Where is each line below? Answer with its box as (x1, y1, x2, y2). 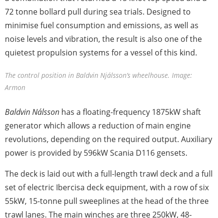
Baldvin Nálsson (5, 107, 59, 118)
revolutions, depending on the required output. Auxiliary (5, 134, 212, 145)
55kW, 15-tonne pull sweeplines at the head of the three (5, 196, 209, 207)
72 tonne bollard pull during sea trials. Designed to (5, 6, 191, 18)
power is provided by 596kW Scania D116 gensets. (5, 147, 187, 159)
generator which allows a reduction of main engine (5, 120, 191, 131)
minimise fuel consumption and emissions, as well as (5, 20, 199, 31)
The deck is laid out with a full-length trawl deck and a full (5, 168, 213, 180)
